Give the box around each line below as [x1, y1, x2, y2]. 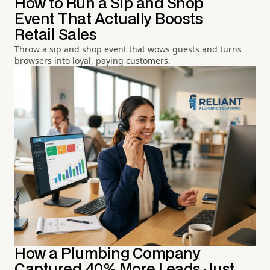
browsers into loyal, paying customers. [14, 54, 171, 66]
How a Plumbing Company [14, 246, 201, 261]
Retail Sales [14, 28, 97, 42]
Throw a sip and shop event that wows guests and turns [14, 43, 242, 55]
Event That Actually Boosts [14, 12, 203, 27]
